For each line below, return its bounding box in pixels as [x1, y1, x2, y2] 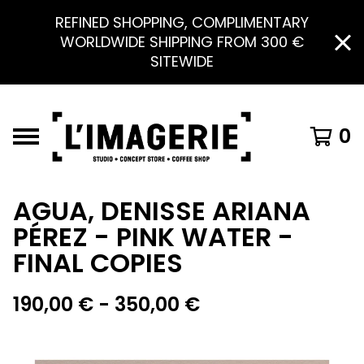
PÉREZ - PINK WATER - [13, 219, 293, 255]
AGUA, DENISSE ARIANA [13, 193, 310, 229]
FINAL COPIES [13, 245, 183, 281]
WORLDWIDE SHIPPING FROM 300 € [60, 32, 304, 52]
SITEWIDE [150, 51, 214, 71]
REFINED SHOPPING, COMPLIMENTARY [55, 12, 309, 32]
